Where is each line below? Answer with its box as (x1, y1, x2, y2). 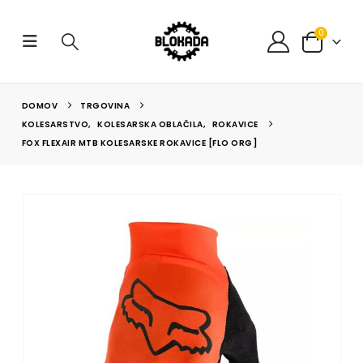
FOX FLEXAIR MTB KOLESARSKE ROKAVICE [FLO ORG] (21, 137, 258, 149)
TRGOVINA (80, 100, 130, 112)
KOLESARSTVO (21, 118, 89, 130)
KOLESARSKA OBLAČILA (97, 118, 203, 130)
